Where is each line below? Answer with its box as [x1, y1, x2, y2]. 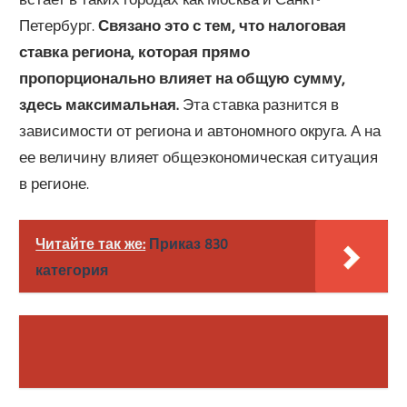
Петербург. [19, 15, 99, 35]
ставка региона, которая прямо [19, 42, 251, 62]
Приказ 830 [149, 233, 229, 253]
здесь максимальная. [19, 94, 180, 114]
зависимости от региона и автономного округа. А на [19, 121, 382, 141]
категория [35, 260, 109, 279]
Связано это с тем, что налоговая [98, 15, 347, 35]
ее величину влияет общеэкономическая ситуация [19, 147, 379, 167]
